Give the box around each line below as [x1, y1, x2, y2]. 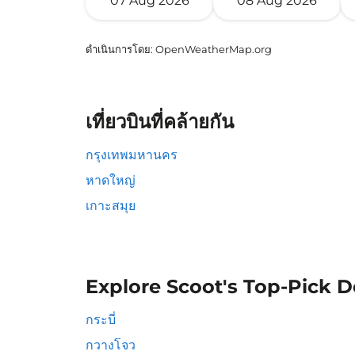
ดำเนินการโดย [86, 43, 151, 55]
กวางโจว [86, 338, 136, 353]
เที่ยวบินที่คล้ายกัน [86, 110, 234, 133]
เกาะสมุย [86, 198, 136, 213]
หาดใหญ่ [86, 173, 136, 188]
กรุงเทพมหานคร [86, 147, 177, 162]
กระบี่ [86, 312, 116, 327]
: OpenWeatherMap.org [151, 43, 272, 55]
